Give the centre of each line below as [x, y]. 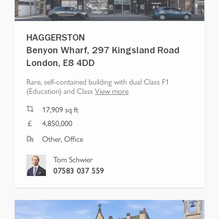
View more [112, 91]
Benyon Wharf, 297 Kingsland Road [103, 52]
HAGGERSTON [56, 39]
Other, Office [63, 139]
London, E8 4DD [61, 65]
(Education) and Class [60, 91]
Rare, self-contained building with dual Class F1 [98, 82]
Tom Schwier [73, 159]
